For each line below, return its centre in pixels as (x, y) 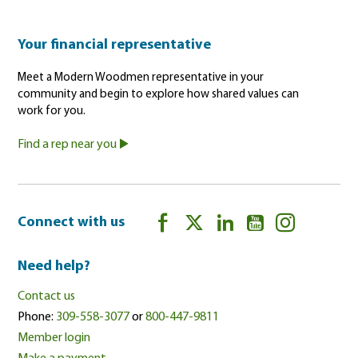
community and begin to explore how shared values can (159, 95)
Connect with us (72, 223)
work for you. (52, 111)
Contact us (47, 296)
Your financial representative (115, 45)
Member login (54, 338)
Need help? (54, 267)
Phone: (37, 317)
